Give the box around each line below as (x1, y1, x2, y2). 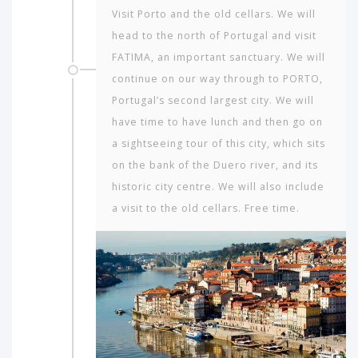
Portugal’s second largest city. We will (112, 93, 314, 107)
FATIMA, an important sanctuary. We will (112, 50, 325, 64)
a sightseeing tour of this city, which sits (112, 136, 325, 150)
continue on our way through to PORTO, (112, 71, 323, 86)
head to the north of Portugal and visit (112, 28, 316, 42)
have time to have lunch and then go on (112, 114, 323, 129)
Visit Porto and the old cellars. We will (112, 6, 316, 21)
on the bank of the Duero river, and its (112, 157, 318, 172)
